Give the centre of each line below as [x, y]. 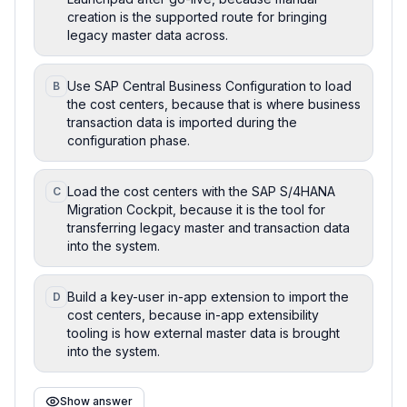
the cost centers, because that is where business [214, 104]
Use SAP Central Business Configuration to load [209, 85]
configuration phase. [129, 140]
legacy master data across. [148, 35]
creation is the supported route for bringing [197, 16]
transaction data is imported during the [182, 122]
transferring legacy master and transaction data [208, 227]
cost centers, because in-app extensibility [193, 314]
